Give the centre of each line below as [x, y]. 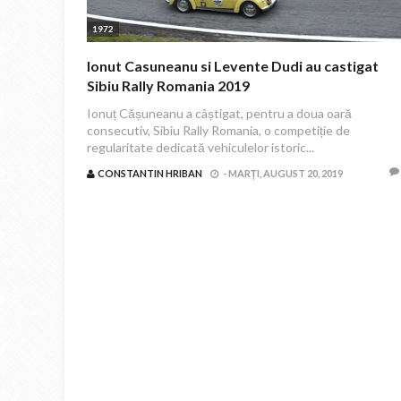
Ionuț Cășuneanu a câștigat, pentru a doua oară [219, 113]
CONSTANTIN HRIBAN [150, 173]
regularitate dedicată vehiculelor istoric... [200, 147]
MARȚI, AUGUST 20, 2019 [286, 173]
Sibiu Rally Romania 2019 [168, 85]
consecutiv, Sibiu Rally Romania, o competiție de [218, 130]
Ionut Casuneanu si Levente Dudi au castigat [233, 66]
